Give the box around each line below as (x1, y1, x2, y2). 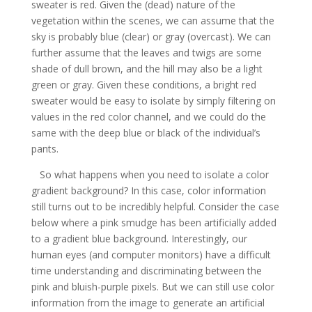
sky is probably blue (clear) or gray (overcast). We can (31, 29, 271, 43)
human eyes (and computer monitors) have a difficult (31, 247, 271, 261)
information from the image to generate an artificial (31, 295, 265, 309)
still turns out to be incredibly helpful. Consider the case (31, 199, 279, 213)
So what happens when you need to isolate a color (31, 167, 269, 181)
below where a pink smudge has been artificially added (31, 215, 276, 229)
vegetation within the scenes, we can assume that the (31, 13, 274, 27)
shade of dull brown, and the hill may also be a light (31, 61, 263, 75)
